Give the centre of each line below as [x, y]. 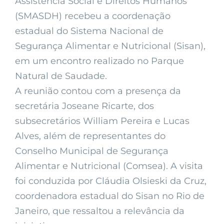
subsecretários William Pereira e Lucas [102, 121]
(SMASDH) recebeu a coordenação [93, 16]
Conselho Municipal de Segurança [92, 151]
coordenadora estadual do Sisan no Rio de [110, 196]
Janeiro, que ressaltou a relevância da [100, 211]
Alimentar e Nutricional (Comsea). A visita [109, 166]
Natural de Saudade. [61, 76]
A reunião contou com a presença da [98, 91]
